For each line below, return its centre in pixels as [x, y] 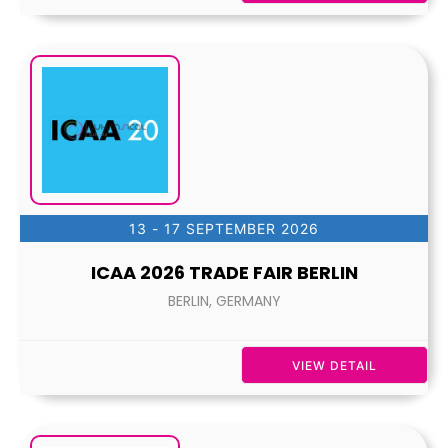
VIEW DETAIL [334, 365]
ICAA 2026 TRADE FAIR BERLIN [224, 272]
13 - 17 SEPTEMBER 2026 [224, 228]
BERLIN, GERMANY [224, 301]
